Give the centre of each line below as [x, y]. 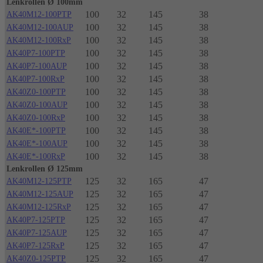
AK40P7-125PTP [36, 220]
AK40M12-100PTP [39, 15]
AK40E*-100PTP [36, 131]
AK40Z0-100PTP [36, 92]
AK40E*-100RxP [36, 157]
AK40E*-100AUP [37, 144]
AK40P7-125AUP [37, 233]
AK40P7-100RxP [36, 79]
